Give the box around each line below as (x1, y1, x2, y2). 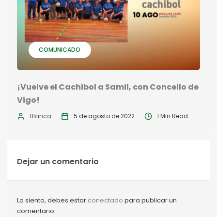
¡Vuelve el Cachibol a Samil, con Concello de (17, 81, 199, 93)
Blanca (30, 112, 51, 121)
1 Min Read (157, 112, 188, 121)
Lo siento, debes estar (17, 196, 88, 205)
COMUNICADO (39, 46, 80, 54)
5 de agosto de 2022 (74, 112, 135, 121)
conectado (88, 196, 123, 205)
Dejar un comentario (17, 156, 99, 168)
